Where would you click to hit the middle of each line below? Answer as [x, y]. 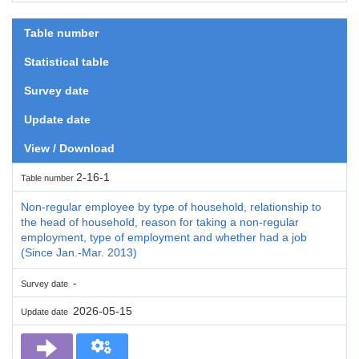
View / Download [69, 148]
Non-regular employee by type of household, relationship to [171, 206]
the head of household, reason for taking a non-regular [160, 222]
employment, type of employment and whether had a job [164, 237]
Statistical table [67, 61]
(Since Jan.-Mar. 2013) [79, 252]
